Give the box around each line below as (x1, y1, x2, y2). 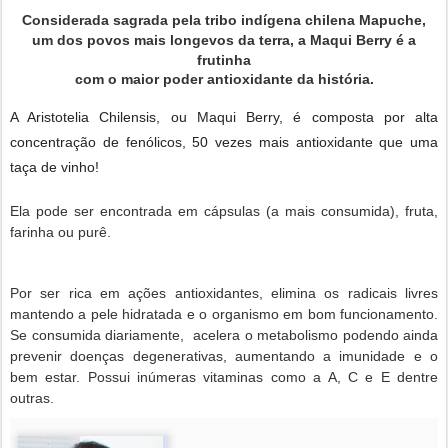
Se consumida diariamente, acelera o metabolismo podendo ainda (10, 326, 438, 343)
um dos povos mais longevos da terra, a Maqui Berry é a (32, 32, 416, 49)
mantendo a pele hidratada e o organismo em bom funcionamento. (10, 305, 438, 322)
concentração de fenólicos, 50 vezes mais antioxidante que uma (10, 133, 438, 150)
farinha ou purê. (10, 223, 111, 240)
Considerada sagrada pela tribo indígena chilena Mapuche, (22, 12, 426, 29)
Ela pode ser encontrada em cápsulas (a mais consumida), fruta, (10, 202, 438, 219)
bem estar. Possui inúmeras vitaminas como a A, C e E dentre (10, 368, 438, 385)
